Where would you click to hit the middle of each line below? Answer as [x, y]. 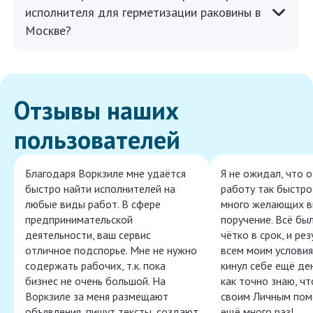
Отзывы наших [96, 110]
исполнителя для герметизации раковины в [143, 13]
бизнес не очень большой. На [95, 281]
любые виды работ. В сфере [93, 204]
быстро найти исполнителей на [100, 189]
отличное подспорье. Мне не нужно [111, 250]
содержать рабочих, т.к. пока [95, 266]
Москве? [48, 31]
